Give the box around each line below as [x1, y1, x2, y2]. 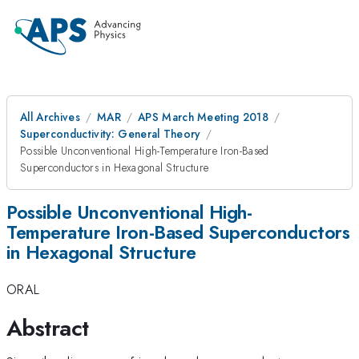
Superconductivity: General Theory [20, 126, 200, 142]
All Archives [20, 109, 80, 125]
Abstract [6, 311, 89, 345]
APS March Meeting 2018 [137, 109, 269, 125]
